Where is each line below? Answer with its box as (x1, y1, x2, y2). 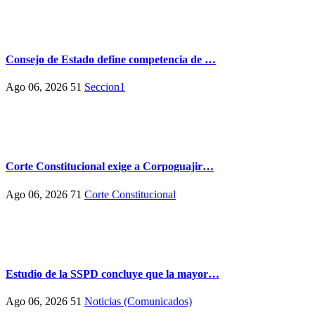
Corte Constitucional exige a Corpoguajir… (6, 160, 214, 173)
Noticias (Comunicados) (84, 295, 192, 308)
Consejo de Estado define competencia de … (6, 53, 216, 65)
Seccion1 (84, 80, 125, 93)
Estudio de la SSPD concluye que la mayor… (6, 267, 219, 280)
